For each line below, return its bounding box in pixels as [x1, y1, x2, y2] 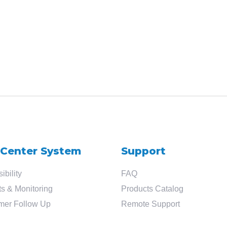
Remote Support [121, 200, 180, 208]
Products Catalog [121, 184, 183, 193]
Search [1, 32, 51, 50]
